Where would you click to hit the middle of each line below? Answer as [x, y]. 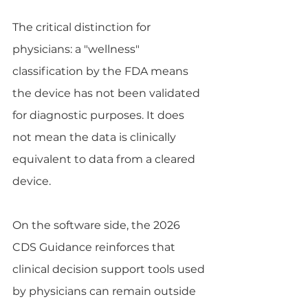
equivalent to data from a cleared [105, 159]
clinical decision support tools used [110, 269]
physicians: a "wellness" [77, 49]
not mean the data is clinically [96, 137]
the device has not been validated [108, 93]
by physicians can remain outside [106, 291]
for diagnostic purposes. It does [100, 115]
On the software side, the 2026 [98, 225]
